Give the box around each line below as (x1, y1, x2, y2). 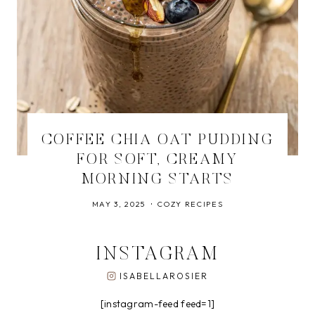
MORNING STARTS (81, 172, 234, 188)
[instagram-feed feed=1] (100, 297, 215, 310)
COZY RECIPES (157, 199, 224, 209)
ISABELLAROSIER (119, 271, 209, 281)
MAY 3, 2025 (91, 199, 146, 209)
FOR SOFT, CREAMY (77, 153, 238, 168)
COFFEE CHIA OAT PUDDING (41, 133, 274, 148)
